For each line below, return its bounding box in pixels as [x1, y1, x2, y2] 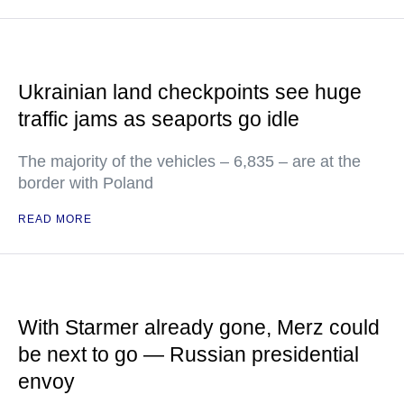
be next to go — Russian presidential [18, 343, 359, 366]
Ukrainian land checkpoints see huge [18, 80, 362, 104]
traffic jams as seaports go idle [18, 107, 299, 131]
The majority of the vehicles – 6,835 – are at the [18, 152, 361, 170]
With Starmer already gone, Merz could [18, 316, 380, 339]
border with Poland [18, 174, 153, 192]
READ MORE [18, 213, 92, 225]
